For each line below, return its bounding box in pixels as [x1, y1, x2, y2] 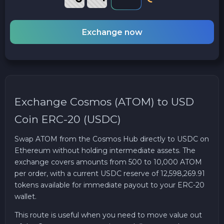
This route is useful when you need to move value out [14, 210, 202, 219]
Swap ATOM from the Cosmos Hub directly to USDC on [14, 134, 209, 143]
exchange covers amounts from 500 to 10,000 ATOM [14, 157, 202, 166]
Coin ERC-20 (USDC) [14, 113, 121, 126]
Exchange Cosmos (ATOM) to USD [14, 95, 194, 108]
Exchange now [81, 27, 142, 37]
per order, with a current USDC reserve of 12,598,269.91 [14, 168, 205, 178]
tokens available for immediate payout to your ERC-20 [14, 180, 204, 189]
